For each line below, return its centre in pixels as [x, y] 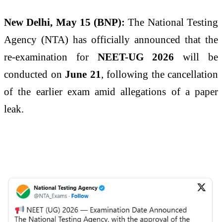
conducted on [34, 74]
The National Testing [173, 22]
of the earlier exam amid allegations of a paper [111, 91]
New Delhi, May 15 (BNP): [66, 22]
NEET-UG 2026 [136, 56]
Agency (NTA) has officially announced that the [111, 39]
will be [196, 56]
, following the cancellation [159, 74]
